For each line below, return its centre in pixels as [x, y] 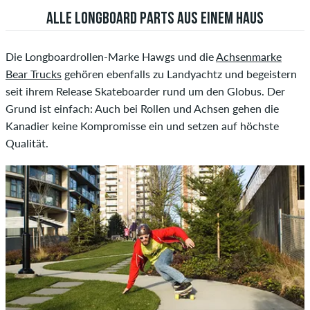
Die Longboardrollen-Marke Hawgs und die [111, 57]
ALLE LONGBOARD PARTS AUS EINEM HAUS [155, 19]
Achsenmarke [249, 57]
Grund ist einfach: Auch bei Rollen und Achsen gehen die [142, 109]
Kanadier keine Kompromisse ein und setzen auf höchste [142, 126]
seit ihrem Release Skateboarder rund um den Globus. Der [145, 91]
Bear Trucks [34, 74]
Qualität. [27, 143]
